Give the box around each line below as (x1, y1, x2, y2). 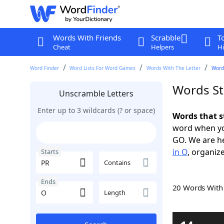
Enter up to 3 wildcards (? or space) (37, 105, 155, 115)
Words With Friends (52, 32, 121, 42)
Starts (40, 147, 58, 156)
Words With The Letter (146, 64, 201, 71)
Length (104, 188, 125, 197)
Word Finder (29, 64, 59, 71)
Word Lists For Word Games (69, 64, 136, 71)
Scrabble (150, 32, 180, 42)
